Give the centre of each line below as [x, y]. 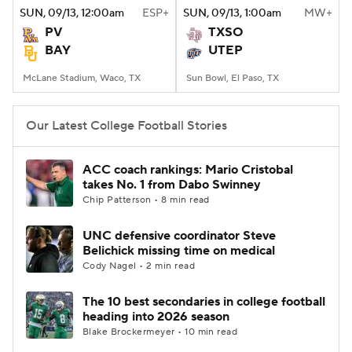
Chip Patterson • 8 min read [146, 200]
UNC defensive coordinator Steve [179, 236]
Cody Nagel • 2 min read [139, 266]
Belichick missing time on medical [179, 251]
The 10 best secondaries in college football [204, 302]
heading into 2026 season [156, 317]
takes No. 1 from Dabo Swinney [172, 185]
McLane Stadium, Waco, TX [82, 78]
